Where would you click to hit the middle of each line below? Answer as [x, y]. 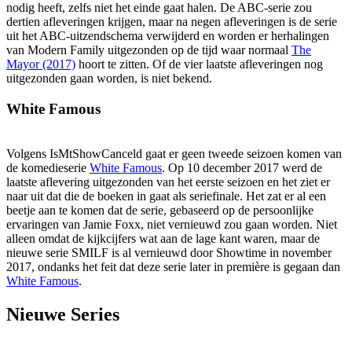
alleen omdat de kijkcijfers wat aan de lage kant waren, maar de [163, 238]
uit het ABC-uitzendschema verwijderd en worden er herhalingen [168, 36]
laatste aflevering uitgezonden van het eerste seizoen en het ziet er [168, 181]
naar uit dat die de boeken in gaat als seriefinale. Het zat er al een [166, 196]
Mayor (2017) [41, 64]
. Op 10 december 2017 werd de [242, 167]
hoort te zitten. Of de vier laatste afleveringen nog [199, 64]
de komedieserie [48, 167]
